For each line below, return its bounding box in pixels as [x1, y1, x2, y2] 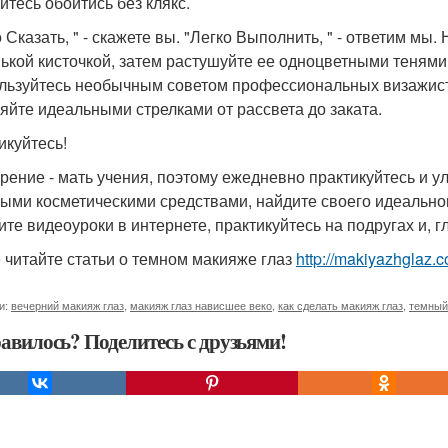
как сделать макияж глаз [278, 297, 403, 313]
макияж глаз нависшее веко [130, 297, 272, 313]
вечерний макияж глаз [11, 297, 124, 313]
